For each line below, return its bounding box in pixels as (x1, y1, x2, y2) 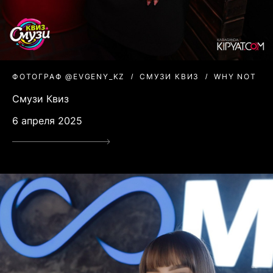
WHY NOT (214, 72, 257, 82)
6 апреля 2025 (12, 115, 82, 127)
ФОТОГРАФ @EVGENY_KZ (12, 72, 126, 82)
